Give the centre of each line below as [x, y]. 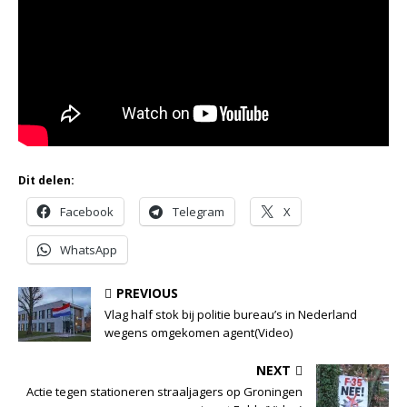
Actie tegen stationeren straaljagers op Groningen [164, 391]
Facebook [87, 211]
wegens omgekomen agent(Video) [199, 332]
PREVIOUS [147, 293]
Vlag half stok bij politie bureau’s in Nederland [231, 314]
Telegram [199, 211]
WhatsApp [89, 249]
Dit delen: [46, 180]
